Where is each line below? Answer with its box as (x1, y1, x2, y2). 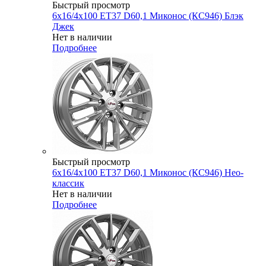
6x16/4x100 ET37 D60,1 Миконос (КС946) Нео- (52, 167, 243, 178)
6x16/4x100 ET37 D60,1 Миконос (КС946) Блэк (52, 11, 243, 21)
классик (52, 178, 84, 189)
